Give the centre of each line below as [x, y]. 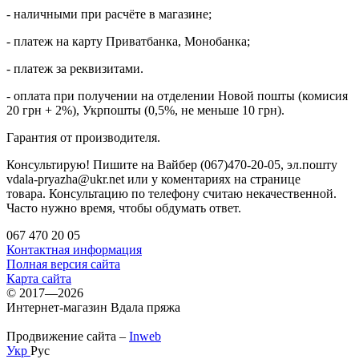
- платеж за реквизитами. [75, 68]
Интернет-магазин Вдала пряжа [93, 307]
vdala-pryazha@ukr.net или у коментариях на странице [153, 179]
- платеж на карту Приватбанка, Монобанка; [128, 41]
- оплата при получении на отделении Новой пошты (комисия [177, 95]
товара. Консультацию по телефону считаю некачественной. [171, 193]
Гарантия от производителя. [83, 137]
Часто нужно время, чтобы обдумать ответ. [125, 208]
